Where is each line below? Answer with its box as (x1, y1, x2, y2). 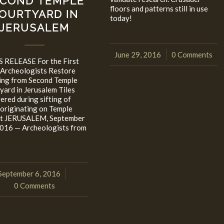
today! (109, 13, 132, 23)
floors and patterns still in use (109, 4, 208, 13)
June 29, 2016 (114, 50, 161, 59)
